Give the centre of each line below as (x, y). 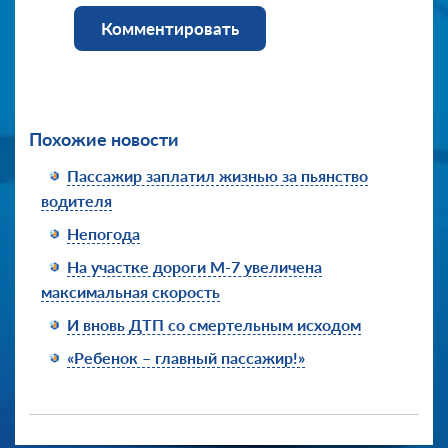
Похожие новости (104, 138)
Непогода (103, 233)
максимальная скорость (130, 291)
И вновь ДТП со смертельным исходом (214, 324)
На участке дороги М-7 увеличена (194, 266)
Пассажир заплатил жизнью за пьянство (217, 175)
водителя (76, 200)
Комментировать (170, 28)
